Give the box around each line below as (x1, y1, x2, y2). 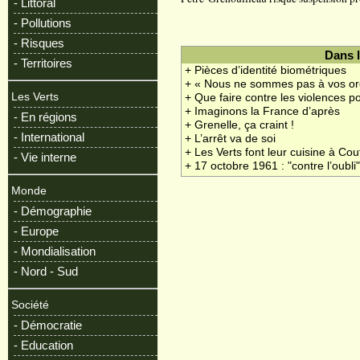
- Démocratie (14, 318, 82, 332)
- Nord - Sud (14, 264, 78, 278)
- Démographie (14, 204, 92, 218)
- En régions (14, 110, 77, 124)
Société (11, 299, 49, 311)
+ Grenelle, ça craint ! (185, 119, 295, 132)
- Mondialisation (14, 244, 96, 258)
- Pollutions (14, 16, 72, 30)
